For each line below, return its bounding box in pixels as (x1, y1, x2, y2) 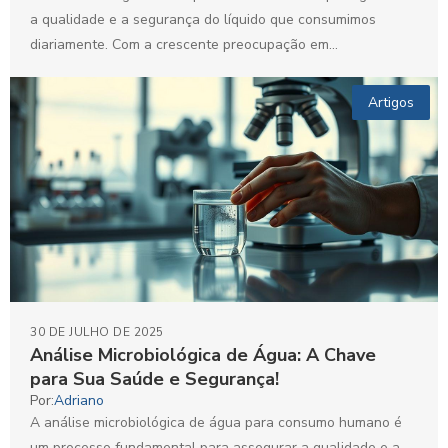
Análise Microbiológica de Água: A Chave (30, 343, 376, 368)
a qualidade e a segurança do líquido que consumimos (30, 9, 376, 29)
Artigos (368, 92, 414, 112)
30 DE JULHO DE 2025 (30, 324, 164, 341)
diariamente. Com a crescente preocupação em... (30, 34, 338, 54)
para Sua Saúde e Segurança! (30, 367, 279, 392)
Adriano (54, 391, 104, 411)
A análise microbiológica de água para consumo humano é (30, 413, 402, 433)
